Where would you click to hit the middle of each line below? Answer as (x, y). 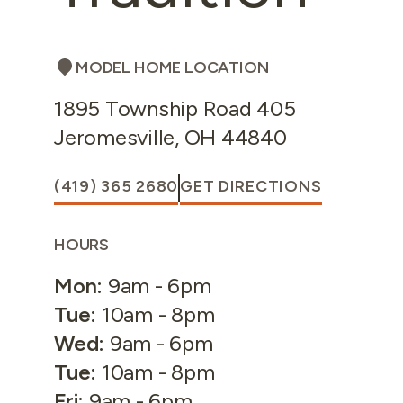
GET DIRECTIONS (251, 186)
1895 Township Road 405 (175, 108)
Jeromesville (115, 137)
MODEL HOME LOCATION (173, 67)
